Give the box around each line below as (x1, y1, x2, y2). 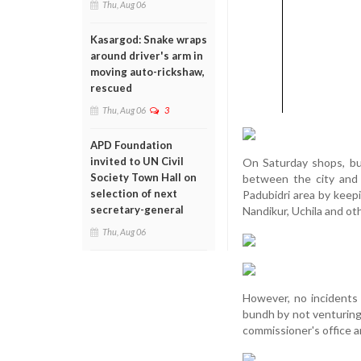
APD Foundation (90, 139, 172, 151)
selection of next (90, 187, 177, 200)
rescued (90, 81, 132, 94)
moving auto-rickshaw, (90, 65, 205, 78)
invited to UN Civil (90, 155, 184, 168)
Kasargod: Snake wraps (90, 33, 207, 46)
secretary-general (90, 203, 184, 216)
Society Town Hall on (90, 171, 197, 184)
